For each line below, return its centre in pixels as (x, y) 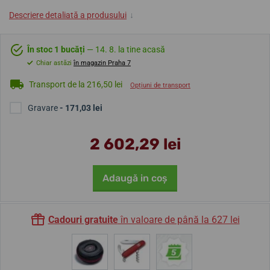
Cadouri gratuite (83, 220)
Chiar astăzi (54, 63)
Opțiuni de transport (160, 85)
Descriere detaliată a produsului (68, 15)
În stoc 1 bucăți (56, 49)
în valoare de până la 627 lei (179, 220)
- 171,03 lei (81, 108)
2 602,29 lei (135, 144)
